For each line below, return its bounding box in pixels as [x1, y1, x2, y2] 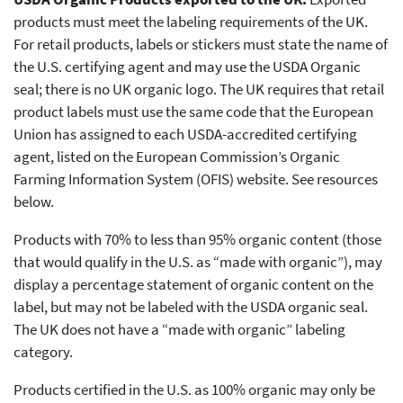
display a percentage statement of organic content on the [13, 274, 373, 295]
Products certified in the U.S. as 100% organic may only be [13, 380, 375, 400]
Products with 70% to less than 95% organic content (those [13, 229, 381, 250]
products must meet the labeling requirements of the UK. [13, 12, 368, 32]
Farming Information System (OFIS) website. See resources [13, 169, 378, 190]
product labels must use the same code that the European [13, 102, 373, 122]
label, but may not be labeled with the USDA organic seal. [13, 297, 368, 318]
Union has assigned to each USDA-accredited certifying [13, 124, 357, 145]
